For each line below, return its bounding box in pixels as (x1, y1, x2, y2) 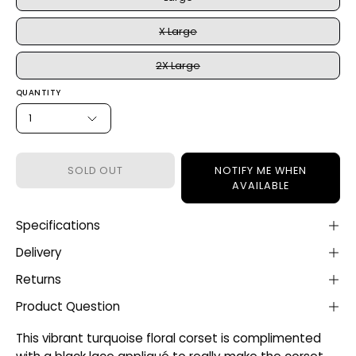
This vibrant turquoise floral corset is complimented (16, 330, 321, 346)
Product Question (16, 298, 120, 315)
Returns (16, 271, 61, 288)
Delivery (16, 244, 62, 261)
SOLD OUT (67, 164, 124, 177)
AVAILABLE (232, 179, 289, 192)
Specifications (16, 217, 100, 234)
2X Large (156, 59, 200, 72)
